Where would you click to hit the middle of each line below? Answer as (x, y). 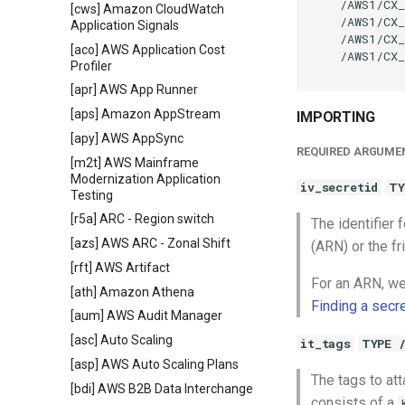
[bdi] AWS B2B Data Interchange (162, 388)
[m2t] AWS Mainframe (135, 162)
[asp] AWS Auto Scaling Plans (155, 364)
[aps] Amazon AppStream (146, 114)
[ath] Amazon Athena (132, 292)
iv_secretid (339, 187)
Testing (92, 195)
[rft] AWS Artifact (120, 267)
